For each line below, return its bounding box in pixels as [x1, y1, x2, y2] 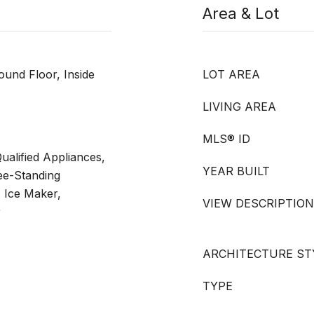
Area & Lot [203, 4, 279, 22]
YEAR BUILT [203, 164, 270, 178]
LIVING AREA [203, 100, 276, 114]
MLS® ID [203, 132, 250, 146]
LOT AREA [203, 67, 260, 81]
